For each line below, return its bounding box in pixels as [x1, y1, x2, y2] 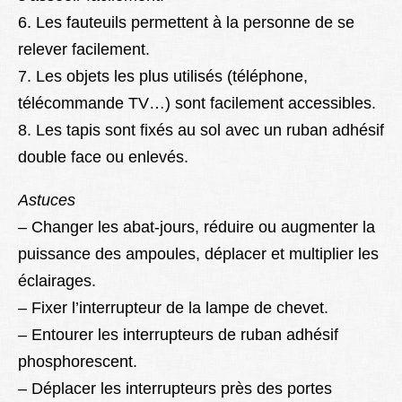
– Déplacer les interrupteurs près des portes [18, 380, 332, 398]
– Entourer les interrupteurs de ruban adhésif [18, 326, 338, 345]
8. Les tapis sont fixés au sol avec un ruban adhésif [18, 121, 384, 140]
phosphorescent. [18, 353, 137, 371]
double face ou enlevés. [18, 148, 188, 167]
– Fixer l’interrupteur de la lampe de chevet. [18, 299, 328, 318]
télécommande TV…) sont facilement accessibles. [18, 94, 376, 113]
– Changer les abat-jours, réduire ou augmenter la [18, 218, 375, 237]
